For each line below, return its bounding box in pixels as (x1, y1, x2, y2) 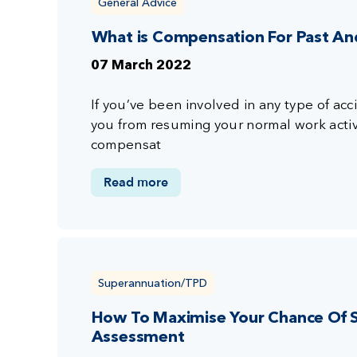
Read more (103, 173, 168, 191)
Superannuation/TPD (97, 275, 207, 290)
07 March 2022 (90, 58, 191, 73)
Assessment (91, 329, 185, 346)
